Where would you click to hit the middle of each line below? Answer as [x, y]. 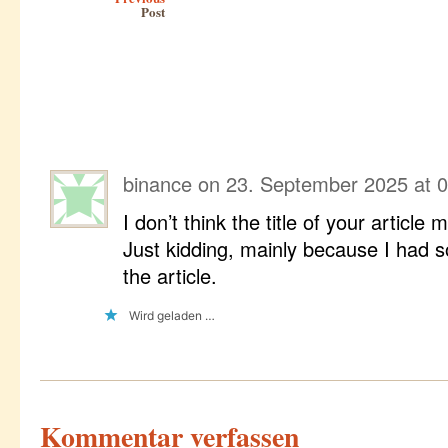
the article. [170, 275]
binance [157, 184]
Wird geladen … [172, 315]
